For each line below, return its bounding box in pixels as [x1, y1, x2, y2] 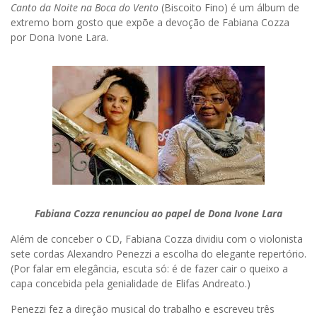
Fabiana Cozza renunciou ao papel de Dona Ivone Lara [35, 207, 282, 221]
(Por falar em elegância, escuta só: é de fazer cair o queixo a [11, 262, 288, 276]
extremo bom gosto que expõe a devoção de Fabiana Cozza [11, 16, 289, 30]
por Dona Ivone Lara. [11, 30, 108, 45]
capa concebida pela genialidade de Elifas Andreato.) [11, 277, 250, 291]
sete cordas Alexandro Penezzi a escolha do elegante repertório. [11, 247, 306, 261]
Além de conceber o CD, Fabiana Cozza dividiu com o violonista [11, 232, 303, 246]
